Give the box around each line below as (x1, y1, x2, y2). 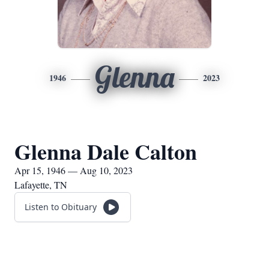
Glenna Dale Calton (14, 136, 197, 167)
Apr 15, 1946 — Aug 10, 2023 (14, 164, 133, 177)
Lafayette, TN (14, 178, 67, 191)
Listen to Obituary (25, 201, 97, 213)
